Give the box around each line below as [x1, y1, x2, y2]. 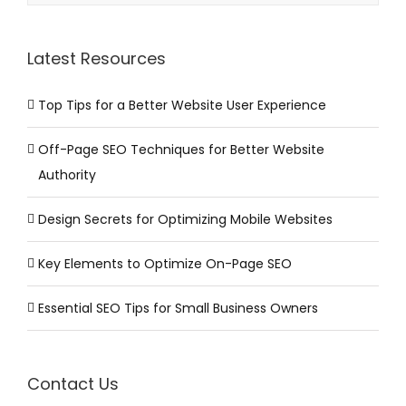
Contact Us [27, 372, 119, 395]
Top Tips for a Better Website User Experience [38, 95, 326, 114]
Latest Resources [27, 46, 166, 70]
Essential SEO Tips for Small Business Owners [38, 298, 318, 317]
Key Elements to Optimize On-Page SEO [38, 254, 292, 273]
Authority [38, 165, 96, 184]
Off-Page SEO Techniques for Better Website [38, 140, 324, 159]
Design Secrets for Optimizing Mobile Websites [38, 209, 333, 228]
